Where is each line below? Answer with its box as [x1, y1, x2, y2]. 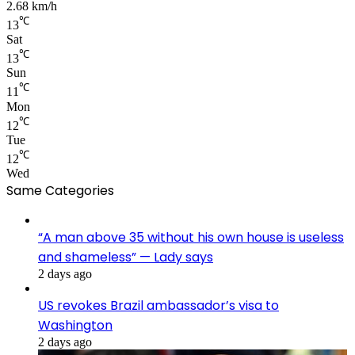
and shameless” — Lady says [38, 248, 213, 267]
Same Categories [6, 181, 114, 200]
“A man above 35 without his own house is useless [38, 228, 344, 247]
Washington [38, 316, 113, 335]
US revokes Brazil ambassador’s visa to [38, 296, 279, 315]
